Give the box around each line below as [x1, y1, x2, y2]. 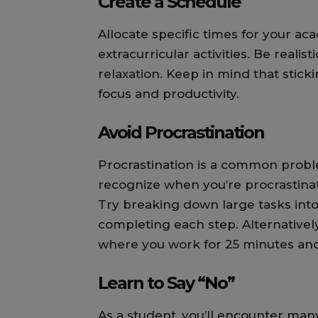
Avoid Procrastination [98, 122, 264, 143]
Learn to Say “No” [98, 273, 234, 294]
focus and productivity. [98, 87, 239, 102]
